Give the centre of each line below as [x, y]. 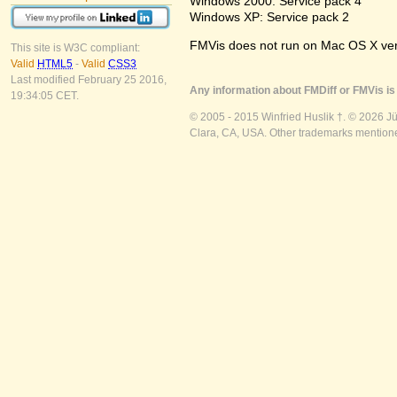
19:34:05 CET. [45, 96]
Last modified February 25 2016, [89, 80]
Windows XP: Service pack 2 [269, 16]
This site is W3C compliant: [75, 48]
